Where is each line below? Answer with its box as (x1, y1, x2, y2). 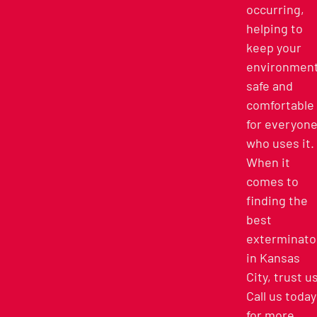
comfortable (246, 97, 314, 113)
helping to (246, 21, 303, 37)
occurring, (246, 1, 304, 18)
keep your (246, 40, 301, 56)
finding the (246, 192, 308, 209)
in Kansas (246, 250, 300, 266)
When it (246, 154, 290, 171)
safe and (246, 78, 293, 94)
